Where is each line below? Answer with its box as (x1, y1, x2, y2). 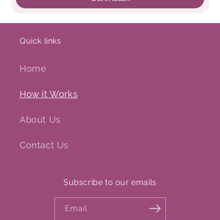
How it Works (20, 89, 78, 100)
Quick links (20, 36, 61, 46)
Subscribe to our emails (63, 178, 157, 188)
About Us (20, 114, 61, 125)
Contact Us (20, 140, 69, 151)
